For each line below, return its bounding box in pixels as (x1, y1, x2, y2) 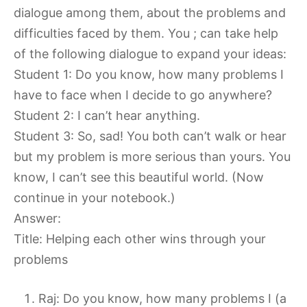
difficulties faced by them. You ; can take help (14, 26, 278, 41)
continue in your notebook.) (14, 191, 175, 206)
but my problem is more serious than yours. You (14, 149, 291, 164)
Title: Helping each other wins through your (14, 232, 266, 247)
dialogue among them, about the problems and (14, 5, 286, 21)
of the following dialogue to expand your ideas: (14, 47, 286, 62)
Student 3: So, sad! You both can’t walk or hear (14, 129, 286, 144)
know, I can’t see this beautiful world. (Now (14, 170, 264, 185)
